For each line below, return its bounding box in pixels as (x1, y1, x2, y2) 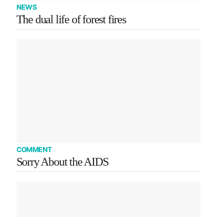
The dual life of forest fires (16, 13, 126, 26)
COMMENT (16, 145, 52, 154)
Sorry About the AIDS (16, 155, 108, 168)
